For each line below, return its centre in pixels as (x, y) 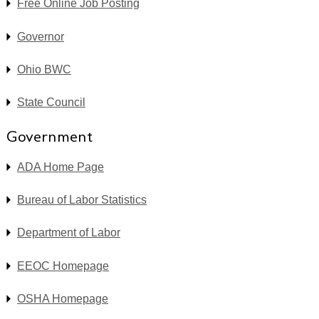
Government (49, 136)
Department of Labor (68, 233)
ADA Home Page (60, 167)
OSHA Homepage (62, 299)
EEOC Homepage (63, 266)
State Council (51, 103)
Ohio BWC (44, 70)
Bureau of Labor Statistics (82, 199)
